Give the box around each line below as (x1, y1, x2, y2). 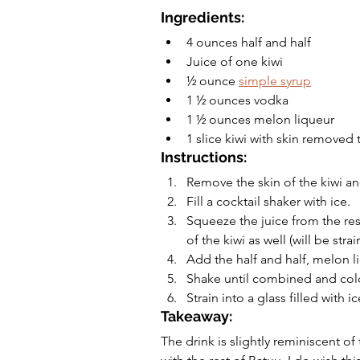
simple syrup (239, 72, 311, 88)
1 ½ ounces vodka (186, 92, 288, 108)
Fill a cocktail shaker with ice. (186, 193, 350, 209)
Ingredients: (161, 8, 244, 26)
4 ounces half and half (186, 34, 311, 50)
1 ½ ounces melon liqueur (186, 111, 334, 127)
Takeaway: (161, 307, 232, 325)
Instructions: (161, 148, 247, 166)
